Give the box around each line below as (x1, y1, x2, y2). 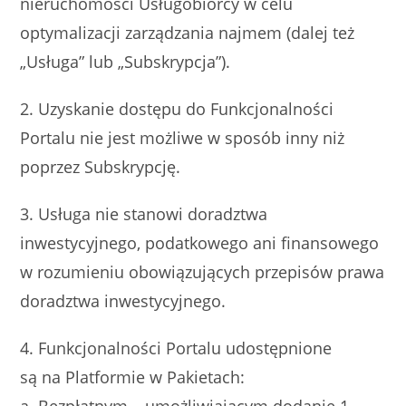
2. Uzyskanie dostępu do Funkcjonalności (20, 98, 334, 120)
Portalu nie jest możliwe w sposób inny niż (20, 127, 345, 149)
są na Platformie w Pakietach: (20, 366, 246, 388)
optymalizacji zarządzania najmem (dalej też (20, 22, 355, 43)
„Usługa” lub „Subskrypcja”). (20, 51, 231, 72)
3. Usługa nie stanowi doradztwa (20, 203, 268, 225)
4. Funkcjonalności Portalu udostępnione (20, 337, 333, 359)
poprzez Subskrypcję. (20, 156, 181, 178)
